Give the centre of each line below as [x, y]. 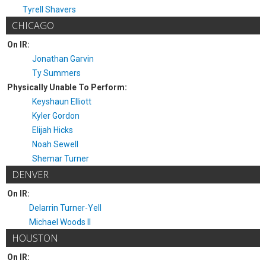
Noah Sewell [55, 144]
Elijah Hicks [53, 130]
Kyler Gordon [56, 116]
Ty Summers [56, 73]
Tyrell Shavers [49, 9]
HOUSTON [35, 238]
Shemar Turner [61, 159]
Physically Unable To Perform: [67, 87]
